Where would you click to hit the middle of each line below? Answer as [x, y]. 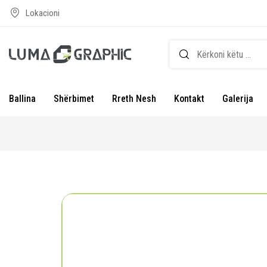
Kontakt [189, 99]
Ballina [22, 99]
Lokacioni [43, 13]
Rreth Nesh [134, 99]
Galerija [238, 99]
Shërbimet [74, 99]
